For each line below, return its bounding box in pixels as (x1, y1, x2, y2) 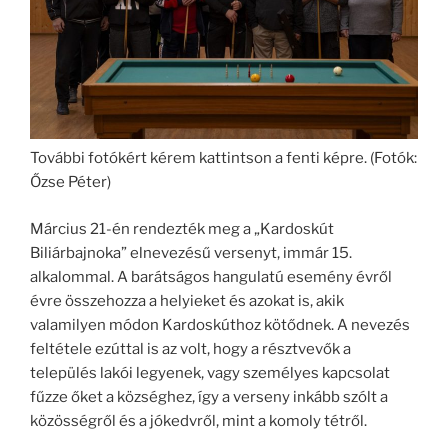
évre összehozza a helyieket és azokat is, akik (30, 291, 344, 310)
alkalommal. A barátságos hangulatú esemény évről (30, 267, 392, 286)
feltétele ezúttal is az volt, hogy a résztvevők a (30, 339, 351, 358)
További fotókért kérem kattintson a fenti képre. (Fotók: (30, 149, 417, 168)
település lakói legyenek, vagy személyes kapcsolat (30, 363, 390, 382)
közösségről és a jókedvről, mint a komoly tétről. (30, 411, 367, 430)
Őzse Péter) (30, 173, 111, 192)
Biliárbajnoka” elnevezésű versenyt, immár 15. (30, 243, 352, 262)
